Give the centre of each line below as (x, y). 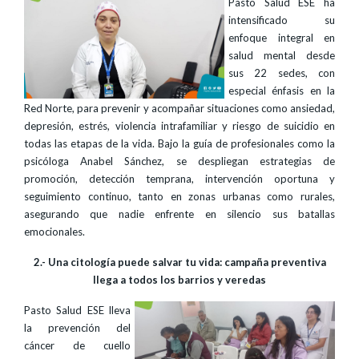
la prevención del (77, 328)
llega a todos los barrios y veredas (179, 280)
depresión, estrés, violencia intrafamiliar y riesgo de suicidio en (179, 126)
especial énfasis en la (282, 91)
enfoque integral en (282, 38)
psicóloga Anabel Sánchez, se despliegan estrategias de (179, 161)
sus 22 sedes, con (282, 73)
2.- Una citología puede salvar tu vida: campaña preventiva (179, 262)
